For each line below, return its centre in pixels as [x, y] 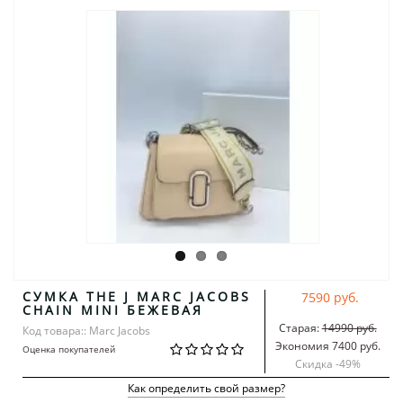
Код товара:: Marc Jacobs [86, 330]
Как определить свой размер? [206, 388]
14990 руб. [349, 327]
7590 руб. [330, 297]
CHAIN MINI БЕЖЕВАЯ [113, 309]
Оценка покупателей [69, 349]
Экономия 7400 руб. [327, 345]
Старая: [299, 327]
